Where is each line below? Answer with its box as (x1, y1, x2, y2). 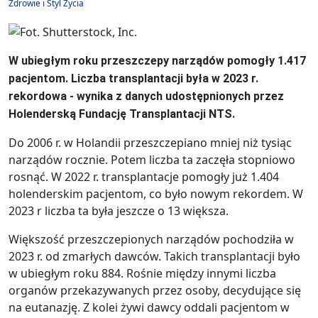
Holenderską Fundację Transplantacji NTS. (9, 106, 235, 121)
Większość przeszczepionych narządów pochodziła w (9, 231, 294, 247)
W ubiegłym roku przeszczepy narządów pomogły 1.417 (9, 53, 306, 67)
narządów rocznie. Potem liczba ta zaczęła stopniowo (9, 151, 295, 168)
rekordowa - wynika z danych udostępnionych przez (9, 89, 284, 103)
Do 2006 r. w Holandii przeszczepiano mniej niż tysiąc (9, 134, 292, 150)
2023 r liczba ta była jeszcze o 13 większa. (9, 202, 229, 219)
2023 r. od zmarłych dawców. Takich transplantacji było (9, 248, 300, 264)
